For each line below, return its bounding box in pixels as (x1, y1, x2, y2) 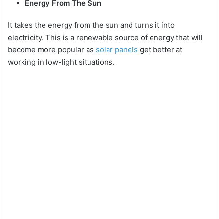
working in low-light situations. (8, 57, 114, 67)
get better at (138, 45, 182, 55)
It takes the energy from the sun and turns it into (8, 21, 175, 30)
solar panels (96, 45, 138, 55)
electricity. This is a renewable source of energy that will (8, 33, 203, 43)
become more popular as (8, 45, 96, 55)
